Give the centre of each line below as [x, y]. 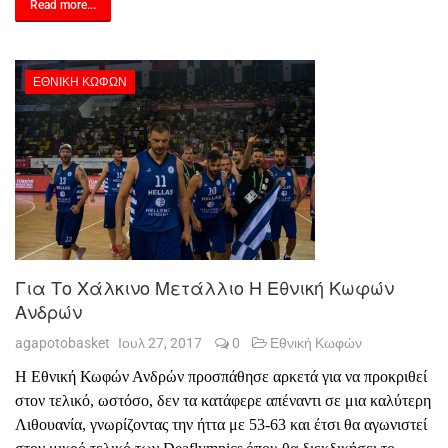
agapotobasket [62, 342]
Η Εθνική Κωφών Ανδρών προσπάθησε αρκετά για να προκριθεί [221, 376]
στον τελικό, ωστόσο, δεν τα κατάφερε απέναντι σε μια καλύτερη [223, 400]
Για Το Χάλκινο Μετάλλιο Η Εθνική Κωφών [204, 286]
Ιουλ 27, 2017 [161, 342]
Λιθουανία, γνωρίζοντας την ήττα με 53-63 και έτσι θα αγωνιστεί [221, 424]
